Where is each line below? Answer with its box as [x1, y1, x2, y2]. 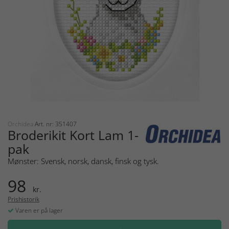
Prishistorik [8, 195, 39, 204]
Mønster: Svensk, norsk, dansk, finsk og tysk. [8, 156, 159, 167]
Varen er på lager [14, 206, 63, 215]
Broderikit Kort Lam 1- [8, 126, 139, 144]
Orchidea [8, 120, 35, 129]
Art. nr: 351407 [35, 120, 77, 129]
